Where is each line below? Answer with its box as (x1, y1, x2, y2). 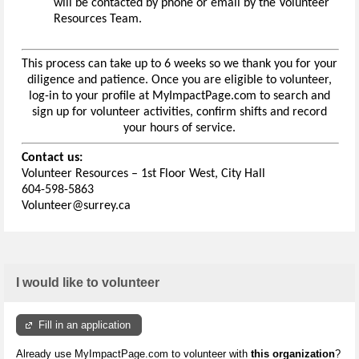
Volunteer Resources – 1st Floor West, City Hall (22, 167, 265, 181)
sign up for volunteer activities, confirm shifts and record (32, 106, 327, 119)
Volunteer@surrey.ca (22, 200, 131, 213)
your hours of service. (123, 122, 236, 135)
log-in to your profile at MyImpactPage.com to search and (29, 90, 330, 103)
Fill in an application (38, 319, 131, 332)
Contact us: (22, 151, 83, 165)
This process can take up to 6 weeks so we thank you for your (22, 58, 337, 71)
